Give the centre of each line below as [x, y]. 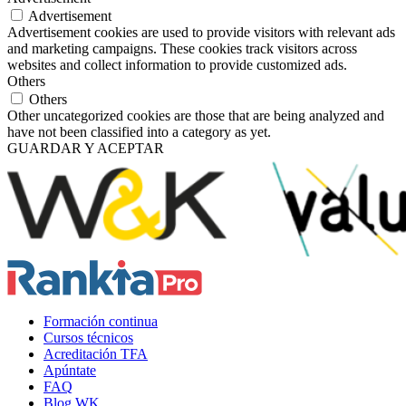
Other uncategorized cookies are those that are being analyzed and [196, 115]
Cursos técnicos [88, 337]
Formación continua [101, 321]
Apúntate [70, 370]
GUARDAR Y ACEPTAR [86, 148]
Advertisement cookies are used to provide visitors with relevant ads [201, 32]
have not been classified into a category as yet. [139, 131]
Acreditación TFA [96, 353]
